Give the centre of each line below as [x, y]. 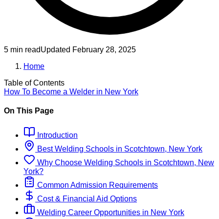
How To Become [33, 92]
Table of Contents [34, 83]
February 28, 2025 [104, 50]
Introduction [56, 135]
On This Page [29, 111]
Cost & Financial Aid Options [86, 198]
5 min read [22, 50]
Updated [56, 50]
